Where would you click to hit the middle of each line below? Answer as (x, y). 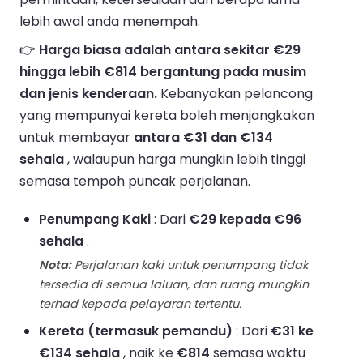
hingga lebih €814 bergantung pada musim (163, 72)
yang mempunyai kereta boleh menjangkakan (167, 116)
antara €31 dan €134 (203, 138)
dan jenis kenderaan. (88, 94)
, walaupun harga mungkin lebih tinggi (185, 160)
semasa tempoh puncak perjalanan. (135, 181)
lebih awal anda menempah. (110, 22)
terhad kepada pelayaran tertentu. (140, 304)
